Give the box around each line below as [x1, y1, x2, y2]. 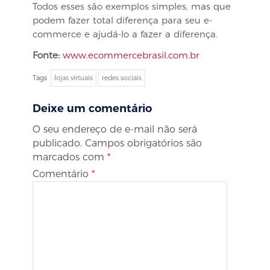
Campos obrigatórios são [85, 137, 202, 149]
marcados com [33, 151, 107, 163]
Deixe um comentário [33, 102, 152, 115]
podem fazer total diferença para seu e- [33, 14, 212, 26]
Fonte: [33, 49, 63, 61]
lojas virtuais [54, 74, 93, 82]
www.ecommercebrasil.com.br [63, 49, 199, 61]
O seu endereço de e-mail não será [33, 124, 197, 135]
